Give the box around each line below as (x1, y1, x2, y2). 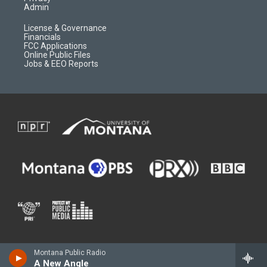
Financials (24, 32, 61, 42)
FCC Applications (24, 41, 87, 51)
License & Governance (24, 23, 107, 33)
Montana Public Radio (34, 249, 105, 257)
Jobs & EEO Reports (24, 59, 98, 69)
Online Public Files (24, 50, 91, 60)
